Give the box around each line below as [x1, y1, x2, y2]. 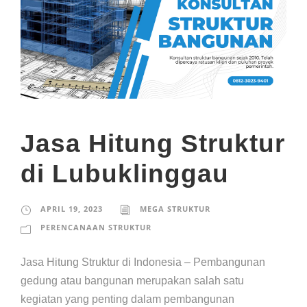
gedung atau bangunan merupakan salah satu [21, 275, 244, 286]
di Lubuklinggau [21, 160, 229, 188]
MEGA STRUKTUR [140, 204, 210, 214]
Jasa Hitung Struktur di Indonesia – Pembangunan [21, 256, 265, 268]
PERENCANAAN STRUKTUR [40, 222, 151, 232]
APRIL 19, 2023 [40, 204, 103, 214]
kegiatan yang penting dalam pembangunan [21, 293, 234, 305]
